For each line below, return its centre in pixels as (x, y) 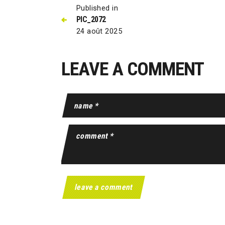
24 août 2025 (99, 31)
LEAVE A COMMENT (133, 69)
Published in (97, 8)
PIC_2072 (91, 19)
